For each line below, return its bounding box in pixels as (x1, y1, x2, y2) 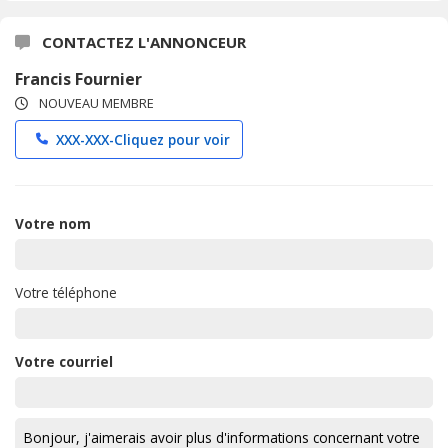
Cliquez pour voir (114, 129, 230, 149)
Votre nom (15, 213, 91, 233)
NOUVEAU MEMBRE (36, 93, 154, 112)
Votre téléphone (15, 282, 117, 302)
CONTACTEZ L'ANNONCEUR (38, 31, 246, 52)
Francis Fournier (15, 67, 142, 90)
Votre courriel (15, 351, 113, 371)
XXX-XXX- (56, 129, 114, 149)
